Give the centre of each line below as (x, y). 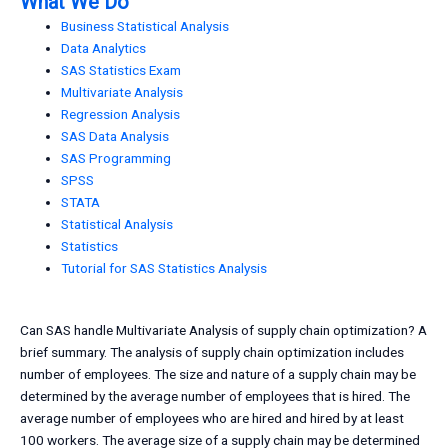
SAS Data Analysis (115, 135)
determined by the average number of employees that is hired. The (215, 396)
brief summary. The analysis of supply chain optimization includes (212, 352)
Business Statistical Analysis (145, 25)
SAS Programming (116, 157)
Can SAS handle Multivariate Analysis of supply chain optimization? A (223, 330)
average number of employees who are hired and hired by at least (212, 418)
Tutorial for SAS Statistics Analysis (164, 267)
